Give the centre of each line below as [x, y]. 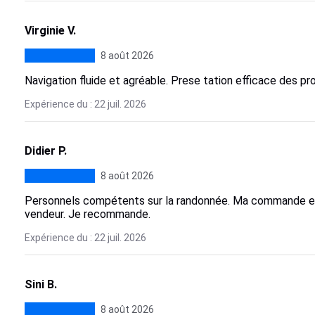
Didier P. [45, 151]
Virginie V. [50, 31]
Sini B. [40, 284]
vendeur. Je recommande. [87, 214]
